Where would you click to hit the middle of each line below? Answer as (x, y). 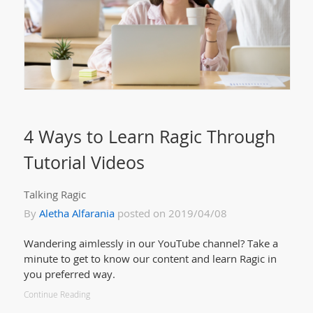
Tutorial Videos (84, 162)
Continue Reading (57, 295)
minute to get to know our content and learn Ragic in (150, 259)
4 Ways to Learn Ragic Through (149, 137)
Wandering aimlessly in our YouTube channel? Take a (151, 243)
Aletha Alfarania (77, 213)
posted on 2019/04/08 (170, 213)
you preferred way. (69, 274)
